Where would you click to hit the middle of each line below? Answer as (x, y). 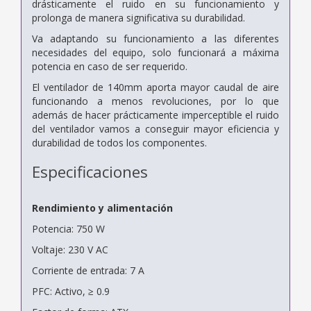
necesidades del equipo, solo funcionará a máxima (155, 52)
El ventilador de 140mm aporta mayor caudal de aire (155, 87)
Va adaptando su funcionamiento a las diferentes (155, 38)
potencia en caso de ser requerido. (110, 66)
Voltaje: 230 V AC (70, 249)
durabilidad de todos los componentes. (119, 142)
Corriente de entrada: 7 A (88, 270)
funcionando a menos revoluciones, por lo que (155, 101)
